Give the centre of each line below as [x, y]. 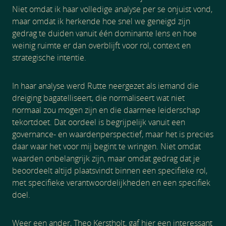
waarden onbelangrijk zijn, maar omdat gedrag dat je [106, 158]
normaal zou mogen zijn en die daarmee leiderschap [106, 110]
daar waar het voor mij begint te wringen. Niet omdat [106, 146]
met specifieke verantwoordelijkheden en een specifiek [111, 183]
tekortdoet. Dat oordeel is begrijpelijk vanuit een [99, 122]
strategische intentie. [49, 58]
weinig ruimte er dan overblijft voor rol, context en [101, 45]
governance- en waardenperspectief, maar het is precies [113, 134]
